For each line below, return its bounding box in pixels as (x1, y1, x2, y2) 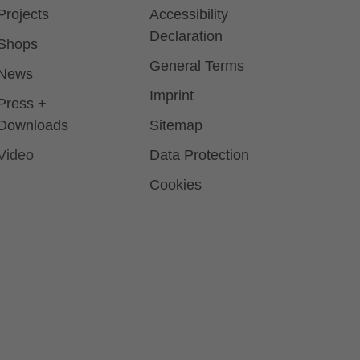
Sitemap (149, 117, 202, 134)
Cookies (149, 177, 202, 194)
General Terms (149, 58, 244, 75)
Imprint (149, 88, 194, 104)
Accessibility (149, 6, 228, 23)
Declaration (149, 28, 223, 45)
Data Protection (149, 147, 249, 164)
